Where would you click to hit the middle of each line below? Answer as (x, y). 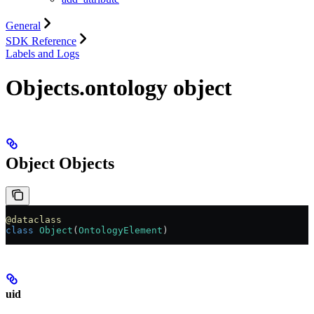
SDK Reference (41, 41)
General (23, 25)
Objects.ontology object (119, 88)
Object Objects (60, 163)
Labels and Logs (42, 53)
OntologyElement (121, 231)
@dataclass (34, 220)
